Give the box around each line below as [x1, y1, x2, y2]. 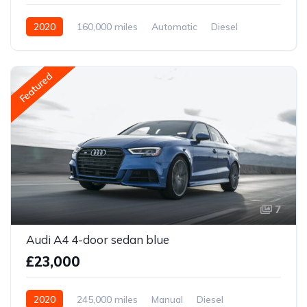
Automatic [151, 20, 197, 33]
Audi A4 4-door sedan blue [26, 232, 169, 247]
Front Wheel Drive [26, 39, 106, 52]
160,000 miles [77, 20, 138, 33]
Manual [151, 293, 183, 306]
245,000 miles [77, 293, 138, 306]
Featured [16, 70, 55, 106]
